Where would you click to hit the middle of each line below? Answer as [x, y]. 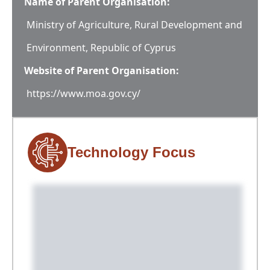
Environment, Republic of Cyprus [101, 48]
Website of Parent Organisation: [102, 71]
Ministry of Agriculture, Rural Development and [134, 25]
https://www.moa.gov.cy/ [83, 93]
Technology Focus [131, 152]
